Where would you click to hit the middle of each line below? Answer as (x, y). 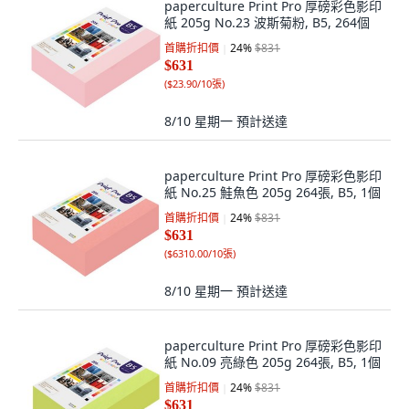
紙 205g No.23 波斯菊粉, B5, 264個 (267, 22)
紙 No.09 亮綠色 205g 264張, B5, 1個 (273, 362)
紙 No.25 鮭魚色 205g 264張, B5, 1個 (273, 192)
